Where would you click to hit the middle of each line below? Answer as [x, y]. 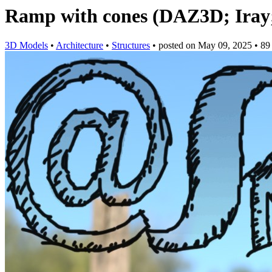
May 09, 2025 [225, 46]
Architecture [80, 46]
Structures [131, 46]
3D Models [26, 46]
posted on [178, 46]
